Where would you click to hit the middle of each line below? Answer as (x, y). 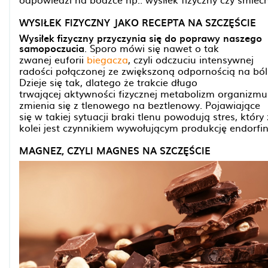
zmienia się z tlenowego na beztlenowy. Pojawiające (140, 105)
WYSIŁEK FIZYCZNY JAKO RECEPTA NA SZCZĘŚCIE (138, 22)
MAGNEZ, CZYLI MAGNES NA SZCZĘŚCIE (115, 150)
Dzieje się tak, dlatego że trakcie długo (108, 82)
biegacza (107, 59)
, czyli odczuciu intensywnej (191, 59)
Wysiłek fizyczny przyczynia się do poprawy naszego (141, 38)
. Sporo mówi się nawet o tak (152, 48)
